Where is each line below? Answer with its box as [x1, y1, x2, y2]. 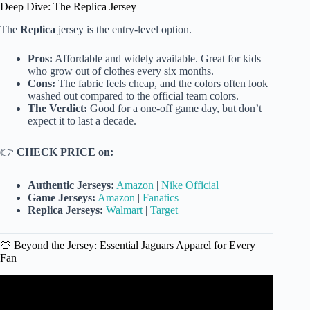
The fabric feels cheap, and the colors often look [55, 77, 268, 89]
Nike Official [161, 179, 219, 191]
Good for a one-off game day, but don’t [87, 102, 262, 114]
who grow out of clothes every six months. [28, 64, 214, 77]
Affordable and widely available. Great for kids [53, 52, 261, 64]
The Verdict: [28, 102, 87, 114]
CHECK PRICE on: [17, 145, 113, 158]
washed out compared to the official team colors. [28, 89, 239, 102]
